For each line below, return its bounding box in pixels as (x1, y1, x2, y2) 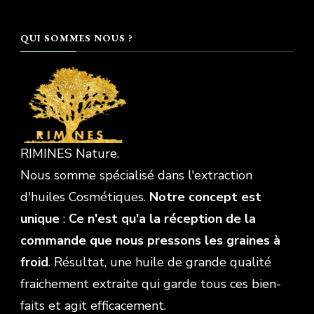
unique (20, 210, 60, 227)
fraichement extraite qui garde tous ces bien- (20, 275, 281, 292)
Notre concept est (149, 188, 261, 205)
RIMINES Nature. (20, 144, 119, 162)
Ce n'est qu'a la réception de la (69, 210, 256, 227)
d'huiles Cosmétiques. (20, 188, 149, 205)
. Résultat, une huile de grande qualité (48, 253, 271, 271)
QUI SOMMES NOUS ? (20, 31, 133, 44)
